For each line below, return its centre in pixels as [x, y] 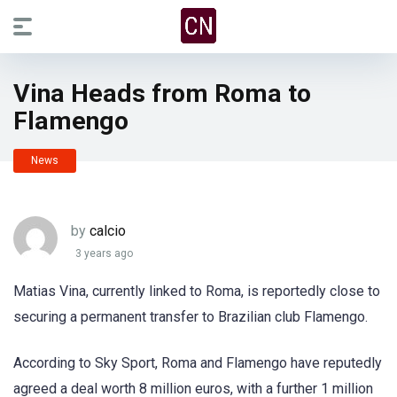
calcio [108, 230]
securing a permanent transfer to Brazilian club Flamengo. [191, 317]
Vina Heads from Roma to [162, 93]
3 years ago [104, 254]
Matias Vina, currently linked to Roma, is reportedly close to [197, 291]
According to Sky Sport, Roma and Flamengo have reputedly [198, 363]
